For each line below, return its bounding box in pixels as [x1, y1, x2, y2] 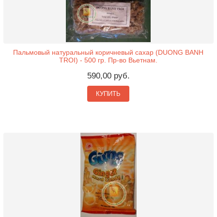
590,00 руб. [87, 71, 130, 81]
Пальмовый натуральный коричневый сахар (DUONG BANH [13, 48, 204, 57]
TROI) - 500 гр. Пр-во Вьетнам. [59, 56, 158, 64]
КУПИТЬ [96, 90, 121, 98]
